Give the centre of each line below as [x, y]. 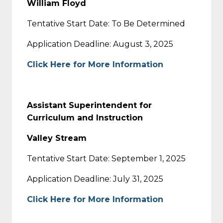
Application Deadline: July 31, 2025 [95, 179]
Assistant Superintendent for [89, 105]
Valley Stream [57, 138]
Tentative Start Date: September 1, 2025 [106, 158]
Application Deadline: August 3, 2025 [100, 44]
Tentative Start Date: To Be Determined [106, 23]
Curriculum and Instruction [85, 117]
